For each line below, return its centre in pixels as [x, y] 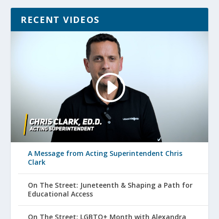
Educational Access [61, 194]
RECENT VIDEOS [60, 20]
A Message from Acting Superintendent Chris [105, 153]
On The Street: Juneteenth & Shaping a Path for [110, 185]
